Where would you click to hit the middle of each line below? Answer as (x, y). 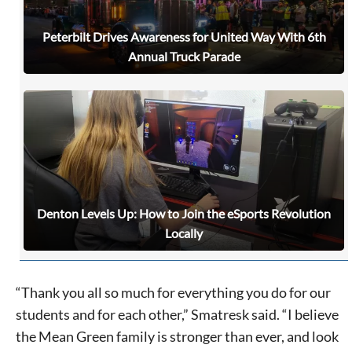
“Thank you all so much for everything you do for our (173, 293)
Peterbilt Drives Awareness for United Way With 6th (184, 37)
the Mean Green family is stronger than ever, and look (177, 337)
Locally (184, 233)
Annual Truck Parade (184, 57)
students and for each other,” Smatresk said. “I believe (177, 315)
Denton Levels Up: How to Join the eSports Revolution (184, 214)
